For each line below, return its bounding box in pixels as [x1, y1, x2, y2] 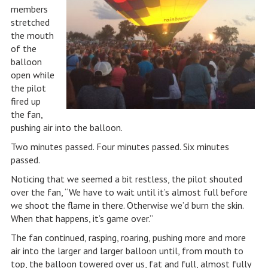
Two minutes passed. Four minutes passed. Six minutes [10, 141, 229, 153]
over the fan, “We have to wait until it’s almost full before [10, 186, 248, 198]
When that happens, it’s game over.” [10, 212, 153, 224]
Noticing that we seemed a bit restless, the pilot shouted [10, 173, 242, 185]
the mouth [10, 29, 54, 41]
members [10, 3, 48, 15]
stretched [10, 16, 50, 28]
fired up [10, 95, 41, 107]
